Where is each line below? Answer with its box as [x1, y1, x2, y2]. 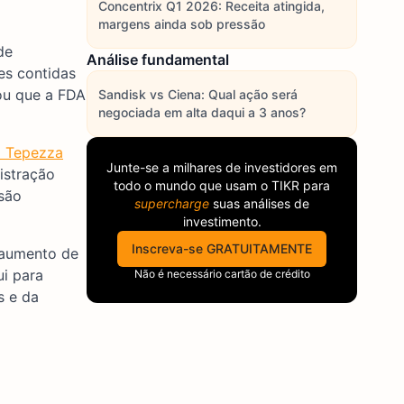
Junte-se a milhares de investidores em [106, 160, 337, 175]
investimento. [182, 214, 262, 229]
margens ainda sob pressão [98, 16, 265, 32]
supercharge [134, 196, 209, 211]
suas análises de [209, 196, 309, 211]
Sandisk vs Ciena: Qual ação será [98, 87, 298, 102]
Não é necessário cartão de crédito [133, 267, 310, 280]
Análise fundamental [87, 50, 229, 69]
